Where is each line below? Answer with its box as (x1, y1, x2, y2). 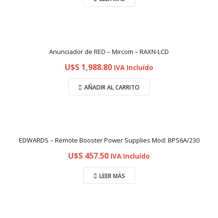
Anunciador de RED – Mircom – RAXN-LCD (49, 47, 169, 56)
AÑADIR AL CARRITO (84, 83, 140, 91)
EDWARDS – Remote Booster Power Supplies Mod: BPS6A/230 (18, 136, 200, 145)
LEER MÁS (99, 172, 125, 180)
